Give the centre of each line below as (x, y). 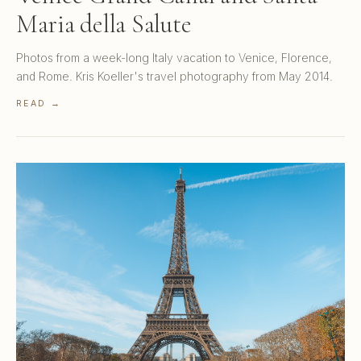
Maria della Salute (104, 23)
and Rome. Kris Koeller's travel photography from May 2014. (174, 76)
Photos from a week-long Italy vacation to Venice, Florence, (174, 57)
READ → (39, 103)
